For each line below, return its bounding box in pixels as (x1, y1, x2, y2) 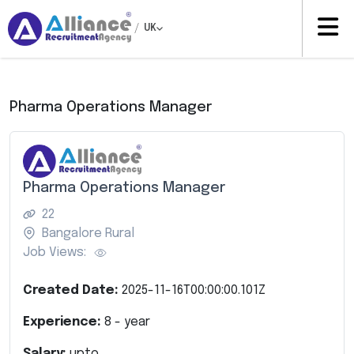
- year (111, 314, 150, 329)
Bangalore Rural (42, 226, 134, 240)
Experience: (23, 314, 104, 329)
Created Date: (23, 283, 122, 297)
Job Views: (23, 245, 86, 259)
